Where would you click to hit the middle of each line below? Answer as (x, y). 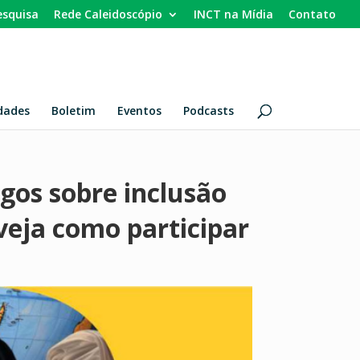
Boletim (73, 110)
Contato (312, 14)
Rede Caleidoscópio (108, 14)
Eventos (139, 110)
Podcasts (208, 110)
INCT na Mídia (233, 14)
